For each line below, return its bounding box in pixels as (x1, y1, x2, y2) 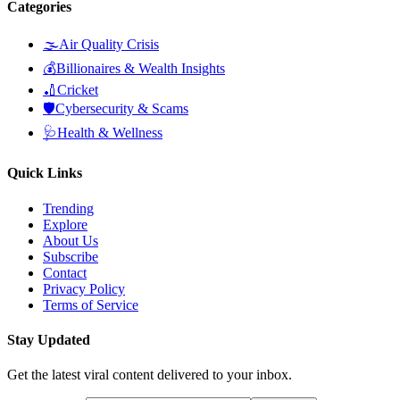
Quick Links (7, 165, 82, 181)
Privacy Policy (43, 280, 125, 296)
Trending (43, 200, 94, 216)
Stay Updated (7, 331, 90, 347)
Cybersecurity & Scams (55, 101, 188, 116)
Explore (43, 216, 87, 232)
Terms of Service (43, 296, 138, 312)
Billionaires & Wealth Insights (56, 61, 225, 76)
